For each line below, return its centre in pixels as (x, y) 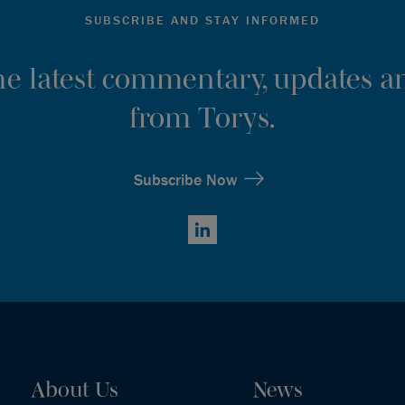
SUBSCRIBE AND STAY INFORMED (202, 19)
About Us (75, 389)
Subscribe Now (185, 179)
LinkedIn (214, 239)
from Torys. (202, 117)
